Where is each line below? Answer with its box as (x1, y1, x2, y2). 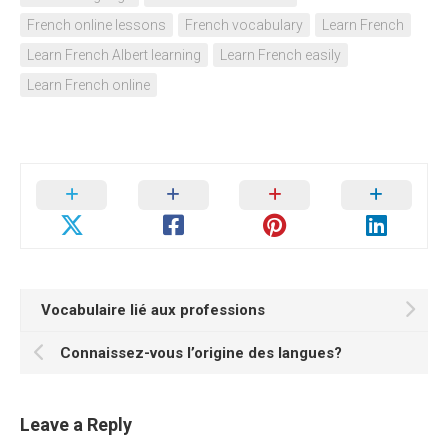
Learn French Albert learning (27, 47, 201, 63)
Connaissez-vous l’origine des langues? (60, 344, 342, 362)
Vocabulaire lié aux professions (41, 301, 265, 319)
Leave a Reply (20, 414, 132, 435)
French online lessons (27, 17, 166, 33)
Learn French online (27, 77, 150, 93)
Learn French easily (220, 47, 341, 63)
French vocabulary (185, 17, 303, 33)
